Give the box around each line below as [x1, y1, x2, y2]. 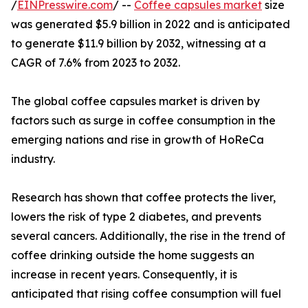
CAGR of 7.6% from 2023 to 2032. [11, 56, 180, 70]
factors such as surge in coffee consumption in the [11, 113, 276, 128]
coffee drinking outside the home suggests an [11, 248, 254, 263]
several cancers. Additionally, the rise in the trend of [11, 229, 285, 243]
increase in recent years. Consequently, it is [11, 267, 237, 282]
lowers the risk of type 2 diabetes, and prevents [11, 210, 261, 224]
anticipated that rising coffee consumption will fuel [11, 287, 281, 301]
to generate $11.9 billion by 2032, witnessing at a [11, 36, 266, 51]
